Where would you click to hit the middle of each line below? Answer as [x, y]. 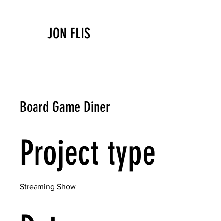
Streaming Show [48, 187]
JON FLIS [69, 34]
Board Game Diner [65, 107]
